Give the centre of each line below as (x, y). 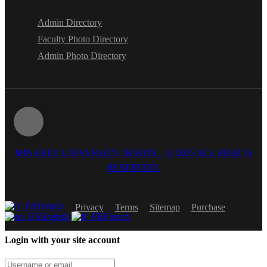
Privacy (89, 207)
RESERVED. (133, 167)
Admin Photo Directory (82, 56)
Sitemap (164, 207)
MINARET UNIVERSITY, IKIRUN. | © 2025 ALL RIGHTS (133, 153)
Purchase (208, 207)
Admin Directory (70, 23)
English (56, 217)
